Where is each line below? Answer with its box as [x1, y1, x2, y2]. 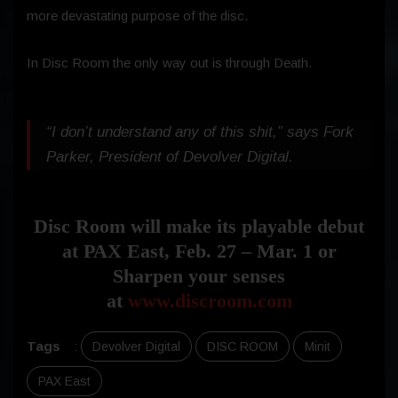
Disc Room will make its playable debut [34, 214, 364, 237]
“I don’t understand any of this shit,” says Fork [46, 123, 354, 140]
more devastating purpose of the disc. [27, 7, 248, 23]
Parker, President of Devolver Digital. [46, 147, 293, 165]
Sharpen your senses [113, 264, 285, 287]
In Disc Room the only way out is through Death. [27, 54, 312, 70]
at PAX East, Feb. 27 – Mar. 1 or [61, 239, 337, 262]
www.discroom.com [127, 289, 292, 312]
